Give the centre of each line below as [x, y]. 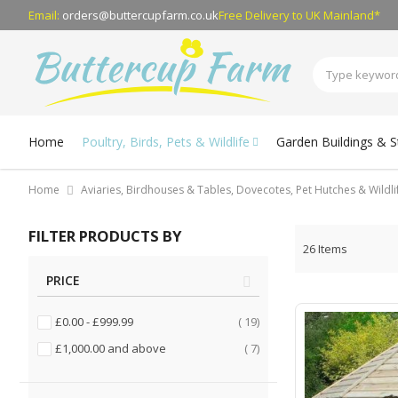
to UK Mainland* [335, 15]
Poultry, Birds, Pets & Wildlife [166, 141]
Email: [45, 15]
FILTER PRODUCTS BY [105, 235]
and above [135, 348]
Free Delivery [254, 15]
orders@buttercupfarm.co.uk [140, 15]
